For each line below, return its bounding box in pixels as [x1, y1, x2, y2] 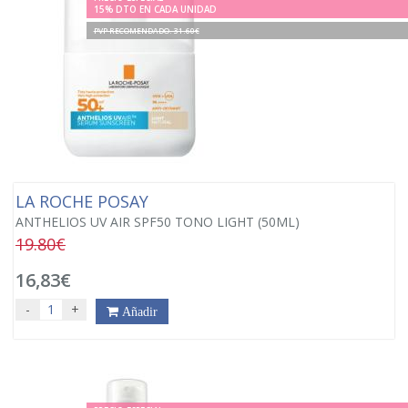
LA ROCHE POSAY [15, 189, 153, 212]
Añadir [118, 304, 158, 318]
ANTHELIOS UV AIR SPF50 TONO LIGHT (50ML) [15, 212, 300, 230]
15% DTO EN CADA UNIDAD [93, 3, 217, 15]
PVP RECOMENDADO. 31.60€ [93, 25, 199, 36]
